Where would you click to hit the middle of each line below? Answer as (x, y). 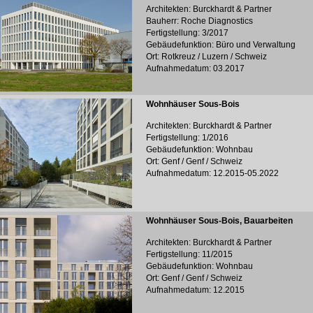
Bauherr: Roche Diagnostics (199, 21)
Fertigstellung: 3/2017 (187, 33)
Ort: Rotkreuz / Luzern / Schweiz (206, 57)
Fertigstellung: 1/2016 (187, 138)
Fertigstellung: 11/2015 (189, 254)
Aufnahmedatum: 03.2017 (195, 68)
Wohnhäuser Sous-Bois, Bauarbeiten (219, 221)
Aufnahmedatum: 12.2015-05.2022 (212, 173)
